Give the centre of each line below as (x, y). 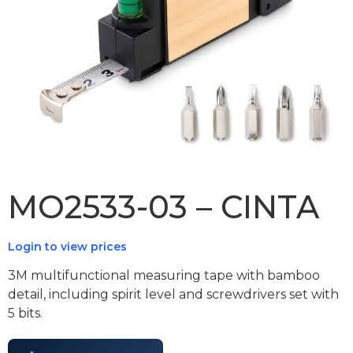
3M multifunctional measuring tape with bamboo (164, 275)
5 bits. (25, 313)
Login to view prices (67, 246)
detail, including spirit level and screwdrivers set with (173, 294)
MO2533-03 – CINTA (163, 206)
